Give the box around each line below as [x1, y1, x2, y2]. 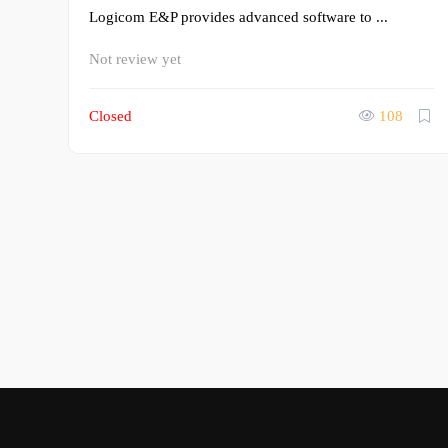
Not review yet [89, 51, 181, 67]
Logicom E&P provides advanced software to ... [89, 9, 388, 25]
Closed [89, 108, 132, 124]
